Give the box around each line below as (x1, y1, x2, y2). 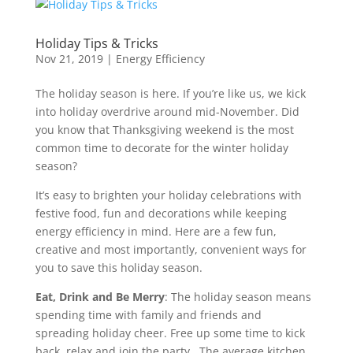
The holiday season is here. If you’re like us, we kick (35, 86, 306, 101)
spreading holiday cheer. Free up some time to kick (35, 325, 305, 340)
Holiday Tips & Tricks (35, 35, 158, 52)
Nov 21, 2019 (35, 51, 103, 66)
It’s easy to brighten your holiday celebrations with (35, 188, 302, 203)
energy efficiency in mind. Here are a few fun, (35, 224, 277, 239)
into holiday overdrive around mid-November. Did (35, 104, 299, 119)
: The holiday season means (164, 289, 311, 304)
